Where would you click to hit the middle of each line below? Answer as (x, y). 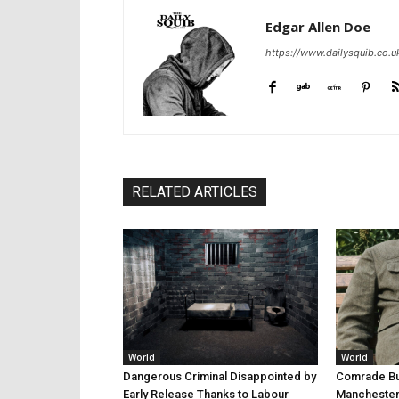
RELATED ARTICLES (195, 191)
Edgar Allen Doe (318, 26)
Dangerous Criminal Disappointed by (220, 377)
